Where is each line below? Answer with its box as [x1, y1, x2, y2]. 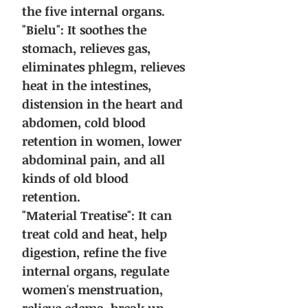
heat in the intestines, [22, 77, 151, 94]
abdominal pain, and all [22, 151, 165, 168]
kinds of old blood [22, 170, 129, 187]
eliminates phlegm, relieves [22, 58, 185, 76]
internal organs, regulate [22, 263, 169, 280]
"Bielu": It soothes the [22, 21, 146, 38]
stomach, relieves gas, [22, 40, 151, 57]
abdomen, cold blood [22, 114, 146, 131]
